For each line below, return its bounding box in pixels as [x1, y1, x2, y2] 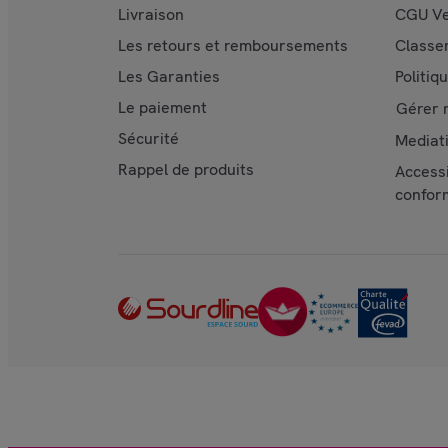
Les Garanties [118, 66, 220, 87]
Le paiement [118, 97, 207, 118]
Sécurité [118, 128, 179, 149]
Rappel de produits [118, 159, 254, 180]
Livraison [118, 4, 184, 25]
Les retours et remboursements [118, 35, 348, 56]
